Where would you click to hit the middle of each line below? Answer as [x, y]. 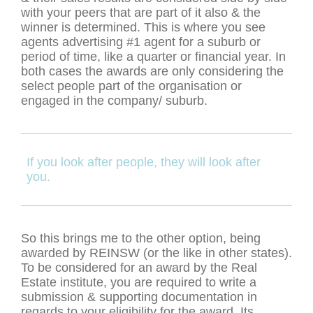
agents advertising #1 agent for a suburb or [141, 42]
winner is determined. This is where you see [143, 28]
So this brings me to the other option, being [141, 239]
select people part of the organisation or [131, 86]
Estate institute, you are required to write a [139, 283]
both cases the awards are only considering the [152, 72]
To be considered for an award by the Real [139, 268]
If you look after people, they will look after [143, 162]
